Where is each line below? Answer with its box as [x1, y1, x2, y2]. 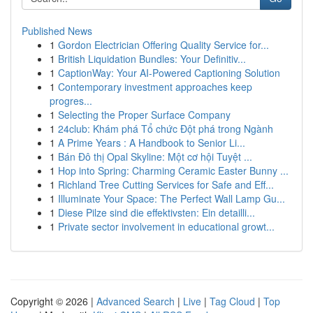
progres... [50, 94, 92, 108]
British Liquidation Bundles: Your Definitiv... [58, 52, 246, 66]
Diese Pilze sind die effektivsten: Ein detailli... [58, 205, 255, 219]
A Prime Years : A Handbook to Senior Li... [58, 136, 245, 150]
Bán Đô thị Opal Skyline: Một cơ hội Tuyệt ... [58, 150, 252, 163]
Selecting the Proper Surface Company [58, 108, 231, 122]
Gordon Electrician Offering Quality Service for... [58, 38, 269, 52]
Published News [22, 24, 92, 38]
